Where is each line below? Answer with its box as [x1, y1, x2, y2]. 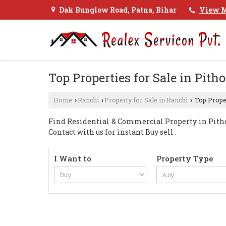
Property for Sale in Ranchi [104, 96, 188, 104]
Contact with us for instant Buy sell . [48, 127, 177, 137]
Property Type [156, 153, 213, 163]
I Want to [54, 153, 91, 163]
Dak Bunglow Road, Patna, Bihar [59, 5, 177, 15]
